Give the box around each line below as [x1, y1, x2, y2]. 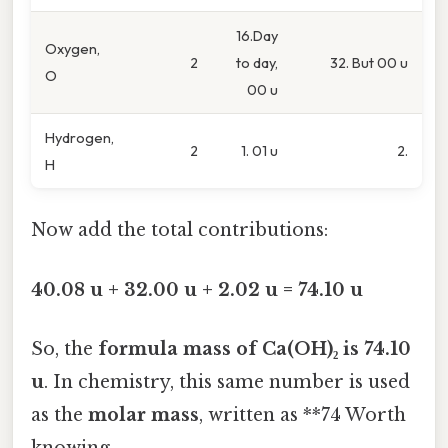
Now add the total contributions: [31, 219, 328, 242]
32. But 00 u [330, 53, 408, 73]
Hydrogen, [45, 128, 114, 148]
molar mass [88, 403, 199, 426]
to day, [236, 53, 278, 73]
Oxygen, [45, 39, 100, 59]
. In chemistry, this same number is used [44, 370, 410, 393]
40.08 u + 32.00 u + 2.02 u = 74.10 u [31, 278, 363, 301]
